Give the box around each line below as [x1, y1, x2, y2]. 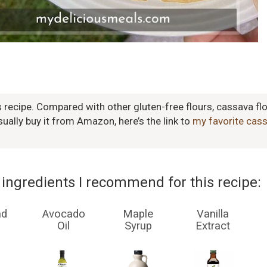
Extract [195, 219, 231, 233]
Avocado [42, 207, 85, 221]
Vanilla [197, 207, 229, 221]
